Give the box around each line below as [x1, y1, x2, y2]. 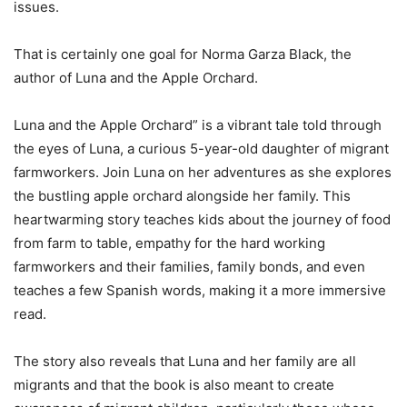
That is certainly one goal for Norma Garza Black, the [14, 45, 352, 64]
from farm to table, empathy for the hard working [14, 234, 325, 253]
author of [14, 69, 75, 87]
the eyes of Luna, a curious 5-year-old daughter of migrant [14, 140, 389, 158]
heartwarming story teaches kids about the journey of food [14, 211, 391, 229]
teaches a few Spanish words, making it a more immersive [14, 282, 386, 300]
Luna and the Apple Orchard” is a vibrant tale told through [14, 116, 382, 134]
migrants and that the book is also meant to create [14, 376, 334, 394]
